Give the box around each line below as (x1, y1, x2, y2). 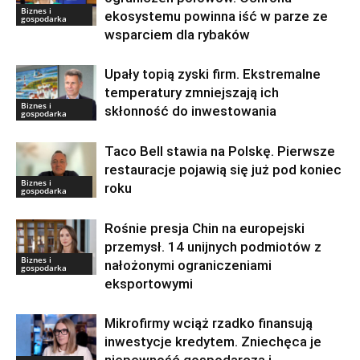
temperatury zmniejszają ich (104, 84, 279, 100)
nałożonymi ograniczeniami (104, 256, 272, 273)
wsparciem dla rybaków (104, 26, 250, 43)
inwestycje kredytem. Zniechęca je (104, 333, 321, 350)
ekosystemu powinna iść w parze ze (104, 7, 328, 24)
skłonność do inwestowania (104, 102, 276, 119)
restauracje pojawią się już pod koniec (104, 161, 342, 178)
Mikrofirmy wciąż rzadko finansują (104, 314, 313, 331)
